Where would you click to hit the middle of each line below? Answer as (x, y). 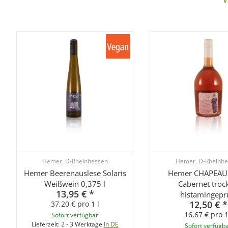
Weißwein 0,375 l (75, 183)
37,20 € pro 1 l (75, 204)
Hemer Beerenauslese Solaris (75, 173)
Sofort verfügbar (75, 215)
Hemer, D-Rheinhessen (75, 161)
